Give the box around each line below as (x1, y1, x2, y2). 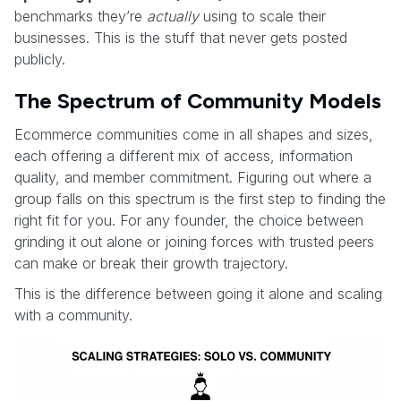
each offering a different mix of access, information (14, 146, 353, 165)
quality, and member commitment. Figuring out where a (14, 167, 371, 186)
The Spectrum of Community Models (14, 87, 381, 114)
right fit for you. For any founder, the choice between (14, 210, 363, 229)
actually (147, 6, 199, 25)
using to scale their (199, 6, 326, 25)
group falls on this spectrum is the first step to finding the (14, 189, 386, 208)
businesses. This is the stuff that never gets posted (14, 28, 347, 47)
